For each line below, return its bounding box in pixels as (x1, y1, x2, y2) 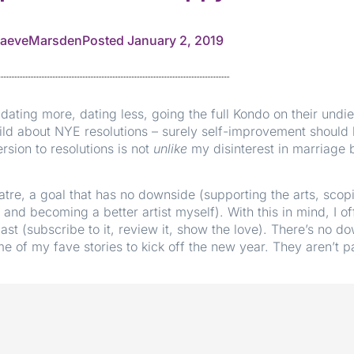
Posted (82, 32, 127, 48)
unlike (153, 140, 187, 156)
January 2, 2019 (127, 32, 224, 48)
